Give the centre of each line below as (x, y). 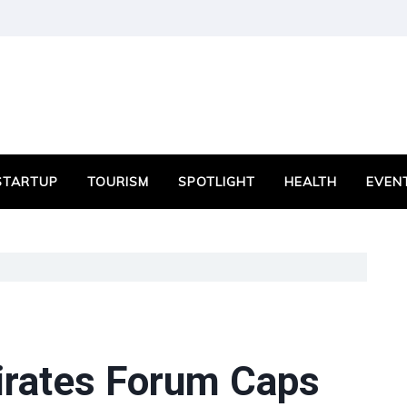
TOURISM (118, 182)
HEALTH (311, 182)
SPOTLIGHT (217, 182)
